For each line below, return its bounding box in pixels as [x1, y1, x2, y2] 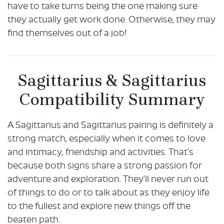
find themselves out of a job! [7, 28, 127, 40]
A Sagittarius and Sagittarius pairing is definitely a [7, 119, 213, 131]
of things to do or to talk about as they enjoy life [7, 187, 209, 199]
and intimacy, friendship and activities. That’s [7, 146, 193, 158]
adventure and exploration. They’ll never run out [7, 173, 208, 185]
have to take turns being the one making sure [7, 1, 197, 13]
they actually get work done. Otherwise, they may [7, 14, 215, 26]
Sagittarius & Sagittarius [17, 71, 206, 90]
